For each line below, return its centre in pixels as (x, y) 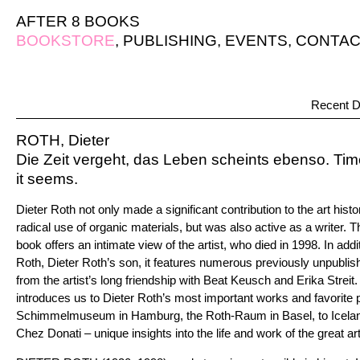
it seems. (47, 179)
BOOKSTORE (65, 41)
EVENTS (256, 41)
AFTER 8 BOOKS (78, 21)
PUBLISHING (170, 41)
